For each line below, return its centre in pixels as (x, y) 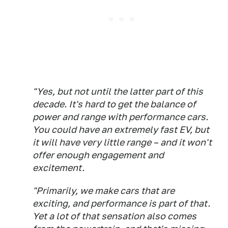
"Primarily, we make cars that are (104, 191)
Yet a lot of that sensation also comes (115, 216)
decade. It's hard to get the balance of (114, 104)
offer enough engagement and (98, 155)
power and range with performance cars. (120, 117)
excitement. (59, 168)
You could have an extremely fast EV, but (121, 130)
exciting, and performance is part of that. (121, 204)
